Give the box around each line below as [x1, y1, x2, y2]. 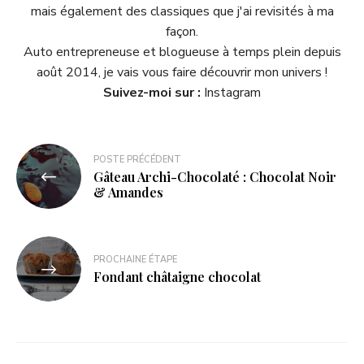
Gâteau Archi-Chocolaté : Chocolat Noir [93, 167, 336, 185]
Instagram [204, 83, 261, 102]
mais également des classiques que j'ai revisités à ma [30, 2, 334, 20]
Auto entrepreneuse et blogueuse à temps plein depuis [23, 42, 341, 61]
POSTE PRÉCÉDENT [93, 153, 181, 166]
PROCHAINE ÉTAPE [93, 253, 177, 266]
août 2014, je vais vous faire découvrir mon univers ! [37, 63, 327, 81]
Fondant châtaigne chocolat [93, 268, 261, 286]
